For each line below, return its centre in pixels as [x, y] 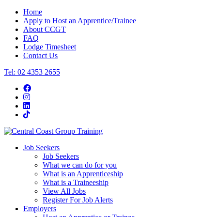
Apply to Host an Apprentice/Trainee [80, 21]
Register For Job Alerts [78, 200]
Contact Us [40, 55]
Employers [40, 209]
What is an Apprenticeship [83, 174]
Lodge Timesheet [50, 47]
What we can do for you [80, 165]
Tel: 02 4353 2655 [32, 72]
